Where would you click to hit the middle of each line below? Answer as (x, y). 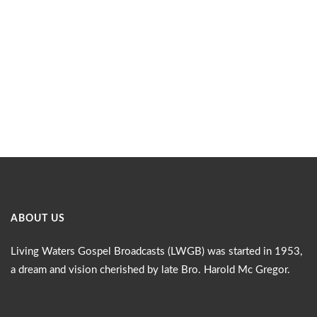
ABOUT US (38, 219)
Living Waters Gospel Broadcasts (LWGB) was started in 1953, (156, 252)
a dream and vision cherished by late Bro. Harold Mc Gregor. (150, 270)
